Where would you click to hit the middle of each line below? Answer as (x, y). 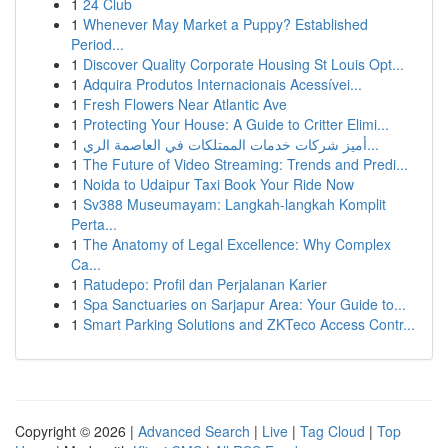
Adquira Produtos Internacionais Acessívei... (222, 84)
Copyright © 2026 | (76, 431)
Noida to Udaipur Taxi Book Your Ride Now (218, 184)
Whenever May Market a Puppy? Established (225, 24)
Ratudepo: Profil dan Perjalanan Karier (205, 284)
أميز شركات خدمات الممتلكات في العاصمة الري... (373, 144)
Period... (97, 44)
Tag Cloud (332, 431)
